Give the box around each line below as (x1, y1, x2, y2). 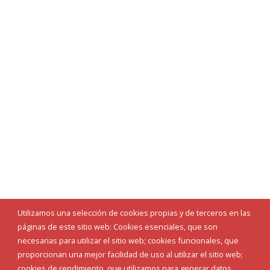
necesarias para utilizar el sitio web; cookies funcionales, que (17, 235, 239, 246)
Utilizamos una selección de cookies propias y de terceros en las (17, 207, 251, 219)
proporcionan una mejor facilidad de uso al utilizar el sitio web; (17, 249, 243, 260)
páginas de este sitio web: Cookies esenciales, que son (17, 221, 218, 233)
